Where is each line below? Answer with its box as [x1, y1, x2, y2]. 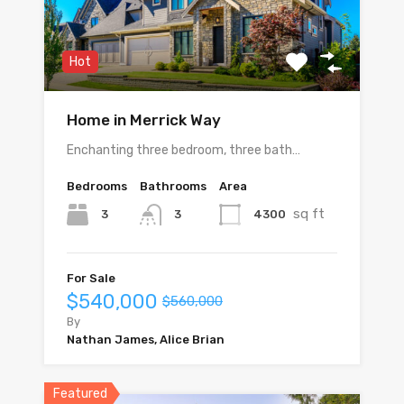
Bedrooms [67, 179, 127, 194]
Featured [53, 386, 107, 402]
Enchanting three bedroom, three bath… [67, 142, 300, 159]
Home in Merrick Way [67, 111, 221, 130]
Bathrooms [140, 179, 207, 194]
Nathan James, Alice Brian [67, 333, 225, 347]
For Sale [67, 271, 115, 286]
